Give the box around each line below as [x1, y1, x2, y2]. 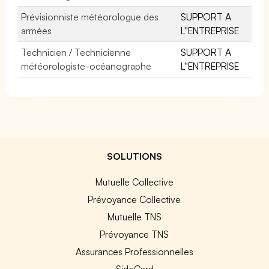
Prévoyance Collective [88, 193, 181, 205]
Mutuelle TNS [107, 210, 162, 223]
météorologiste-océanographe [21, 59, 151, 72]
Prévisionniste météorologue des [21, 10, 159, 23]
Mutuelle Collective [95, 175, 174, 188]
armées [21, 24, 52, 37]
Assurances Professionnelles [75, 245, 193, 258]
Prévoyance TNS [100, 228, 169, 240]
